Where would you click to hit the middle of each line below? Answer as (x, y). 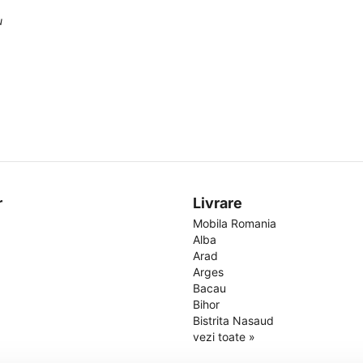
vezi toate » (224, 337)
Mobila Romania (234, 223)
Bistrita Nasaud (233, 320)
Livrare (217, 203)
